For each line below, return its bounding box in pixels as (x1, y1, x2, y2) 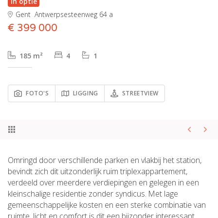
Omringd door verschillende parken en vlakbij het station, (8, 155, 201, 166)
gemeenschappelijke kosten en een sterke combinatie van (8, 200, 206, 211)
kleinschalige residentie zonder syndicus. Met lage (8, 188, 178, 200)
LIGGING (73, 89, 98, 98)
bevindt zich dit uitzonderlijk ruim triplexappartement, (8, 166, 187, 177)
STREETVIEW (122, 89, 159, 98)
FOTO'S (26, 89, 49, 98)
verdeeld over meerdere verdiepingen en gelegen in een (8, 177, 199, 188)
